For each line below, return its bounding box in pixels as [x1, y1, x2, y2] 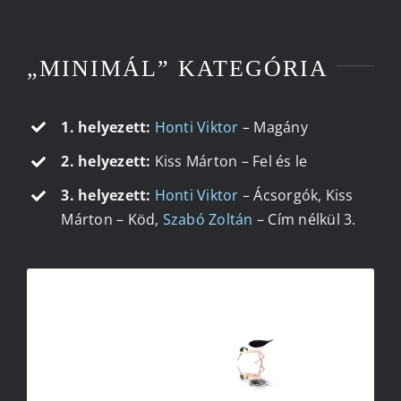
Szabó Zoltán [162, 209, 253, 230]
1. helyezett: [61, 116, 151, 137]
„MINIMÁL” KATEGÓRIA [26, 55, 328, 81]
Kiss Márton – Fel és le [150, 151, 308, 172]
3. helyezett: [61, 185, 151, 206]
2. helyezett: [61, 151, 151, 172]
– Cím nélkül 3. [252, 209, 356, 230]
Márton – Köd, [61, 209, 163, 230]
